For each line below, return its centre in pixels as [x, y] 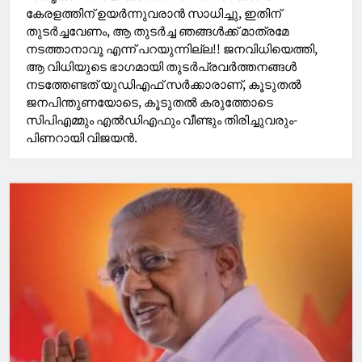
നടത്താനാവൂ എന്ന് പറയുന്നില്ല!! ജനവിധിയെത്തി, [172, 48]
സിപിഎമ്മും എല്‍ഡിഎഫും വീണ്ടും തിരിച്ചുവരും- [162, 120]
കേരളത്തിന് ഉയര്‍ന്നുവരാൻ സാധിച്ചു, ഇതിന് [154, 13]
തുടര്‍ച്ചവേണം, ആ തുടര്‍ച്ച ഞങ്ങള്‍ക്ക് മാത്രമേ [157, 31]
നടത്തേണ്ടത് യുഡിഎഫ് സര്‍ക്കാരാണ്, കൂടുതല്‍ [164, 84]
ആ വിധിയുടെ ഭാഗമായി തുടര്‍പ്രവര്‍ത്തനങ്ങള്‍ [161, 66]
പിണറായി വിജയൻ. [82, 137]
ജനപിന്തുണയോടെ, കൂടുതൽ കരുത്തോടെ [149, 102]
